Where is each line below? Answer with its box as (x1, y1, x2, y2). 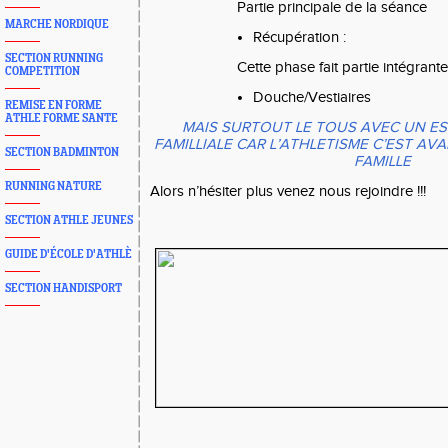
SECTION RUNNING (5, 52, 103, 65)
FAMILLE (354, 153, 411, 171)
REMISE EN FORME (5, 99, 102, 112)
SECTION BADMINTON (5, 146, 119, 159)
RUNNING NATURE (5, 180, 102, 193)
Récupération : (253, 29, 346, 47)
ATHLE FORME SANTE (5, 112, 118, 125)
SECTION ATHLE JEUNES (5, 214, 133, 227)
